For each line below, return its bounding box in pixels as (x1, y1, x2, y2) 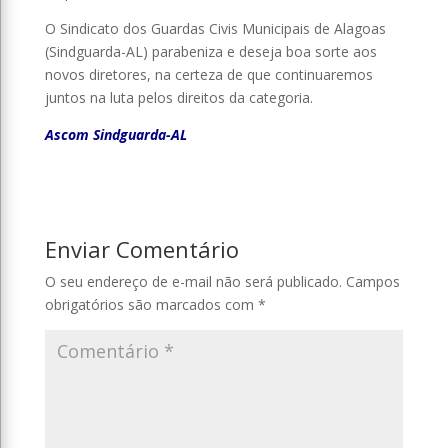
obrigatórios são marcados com (44, 294, 258, 314)
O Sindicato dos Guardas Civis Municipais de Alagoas (44, 18, 386, 38)
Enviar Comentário (44, 233, 239, 264)
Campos (345, 271, 400, 291)
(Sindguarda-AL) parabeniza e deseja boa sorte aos (44, 41, 377, 61)
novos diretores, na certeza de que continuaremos (44, 64, 373, 84)
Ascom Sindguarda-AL (44, 124, 187, 144)
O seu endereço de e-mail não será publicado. (44, 271, 342, 291)
